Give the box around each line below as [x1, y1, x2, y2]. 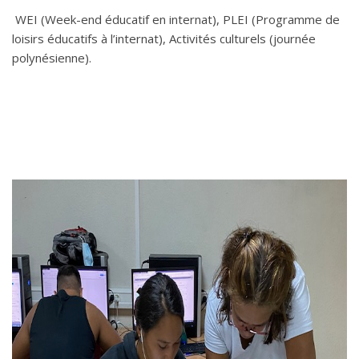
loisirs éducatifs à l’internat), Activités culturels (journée [12, 30, 316, 46]
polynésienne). [12, 50, 91, 66]
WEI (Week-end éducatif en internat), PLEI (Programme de [12, 11, 340, 27]
